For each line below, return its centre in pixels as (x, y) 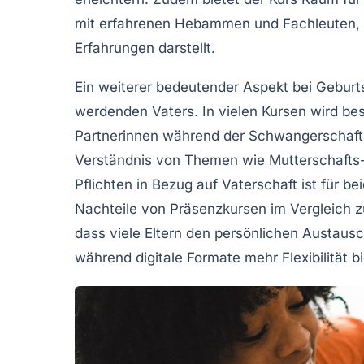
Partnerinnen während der (162, 136)
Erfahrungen (115, 48)
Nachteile (106, 209)
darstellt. (185, 48)
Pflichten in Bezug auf (148, 185)
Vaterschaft (260, 185)
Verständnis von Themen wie (172, 160)
